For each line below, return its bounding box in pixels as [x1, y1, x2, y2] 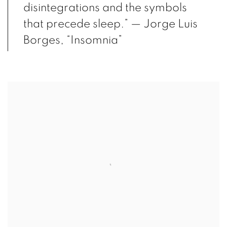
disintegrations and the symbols [23, 2, 187, 14]
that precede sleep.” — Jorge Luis [23, 18, 198, 30]
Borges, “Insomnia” [23, 34, 122, 47]
